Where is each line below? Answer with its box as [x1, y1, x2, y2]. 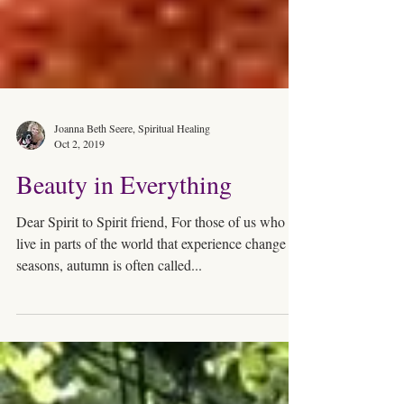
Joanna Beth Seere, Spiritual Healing [54, 152, 210, 168]
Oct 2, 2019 [54, 169, 105, 183]
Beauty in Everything [16, 199, 232, 234]
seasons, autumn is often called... [16, 288, 202, 307]
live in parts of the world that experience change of [16, 266, 301, 285]
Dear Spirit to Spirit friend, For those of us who [16, 244, 285, 263]
